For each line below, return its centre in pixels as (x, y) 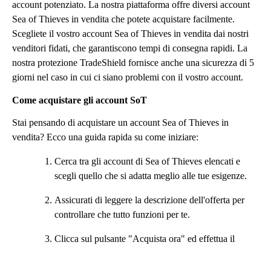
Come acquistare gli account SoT (80, 100)
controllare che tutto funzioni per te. (122, 215)
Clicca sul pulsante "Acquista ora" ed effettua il (145, 239)
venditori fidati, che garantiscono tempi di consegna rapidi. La (130, 48)
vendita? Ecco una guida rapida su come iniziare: (105, 137)
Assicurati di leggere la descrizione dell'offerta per (149, 200)
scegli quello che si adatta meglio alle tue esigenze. (151, 176)
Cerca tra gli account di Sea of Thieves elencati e (147, 162)
